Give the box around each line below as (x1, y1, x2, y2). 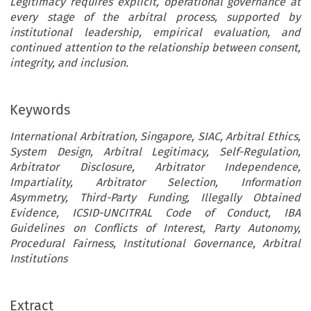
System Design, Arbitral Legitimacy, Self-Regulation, (10, 145, 301, 159)
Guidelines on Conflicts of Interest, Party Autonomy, (10, 221, 301, 235)
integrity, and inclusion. (10, 56, 129, 70)
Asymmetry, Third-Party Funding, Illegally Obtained (10, 191, 301, 205)
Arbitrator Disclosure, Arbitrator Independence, (10, 160, 301, 174)
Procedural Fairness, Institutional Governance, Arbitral (10, 237, 301, 251)
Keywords (10, 101, 71, 119)
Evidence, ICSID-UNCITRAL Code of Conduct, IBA (10, 206, 301, 220)
